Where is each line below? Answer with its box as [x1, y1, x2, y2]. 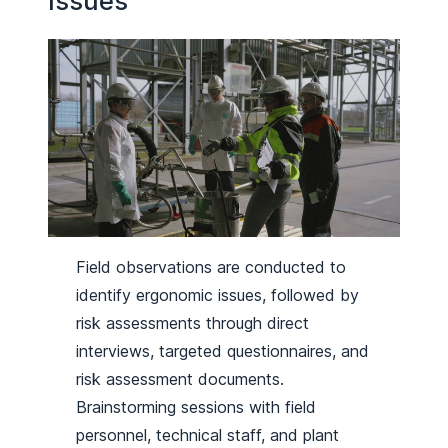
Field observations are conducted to [76, 256, 347, 277]
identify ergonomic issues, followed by [76, 284, 360, 305]
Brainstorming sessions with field [76, 396, 317, 417]
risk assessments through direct [76, 312, 310, 333]
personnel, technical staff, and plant [76, 424, 340, 445]
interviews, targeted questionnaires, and [76, 340, 370, 361]
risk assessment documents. [76, 368, 285, 389]
